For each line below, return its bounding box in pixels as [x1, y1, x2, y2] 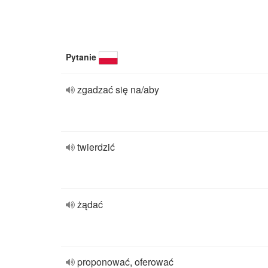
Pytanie [66, 51, 96, 63]
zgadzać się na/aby [77, 83, 159, 96]
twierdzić [77, 140, 115, 154]
